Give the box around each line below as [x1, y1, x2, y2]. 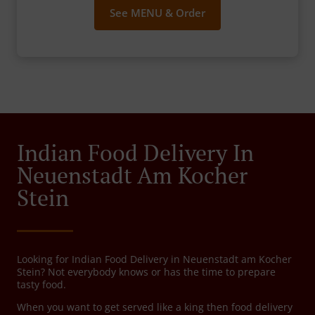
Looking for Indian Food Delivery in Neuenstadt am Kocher [17, 252, 292, 266]
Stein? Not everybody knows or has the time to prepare [17, 265, 276, 279]
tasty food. [17, 278, 66, 292]
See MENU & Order [110, 6, 205, 20]
